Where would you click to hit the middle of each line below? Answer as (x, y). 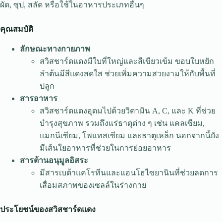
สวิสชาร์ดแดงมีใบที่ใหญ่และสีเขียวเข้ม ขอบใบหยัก (127, 61)
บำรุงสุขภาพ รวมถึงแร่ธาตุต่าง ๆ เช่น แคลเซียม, (122, 123)
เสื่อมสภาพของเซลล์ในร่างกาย (93, 185)
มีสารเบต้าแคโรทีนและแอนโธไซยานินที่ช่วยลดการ (129, 172)
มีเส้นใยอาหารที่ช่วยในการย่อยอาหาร (105, 148)
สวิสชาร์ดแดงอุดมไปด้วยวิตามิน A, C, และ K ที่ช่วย (128, 111)
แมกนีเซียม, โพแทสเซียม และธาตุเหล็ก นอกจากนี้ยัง (129, 135)
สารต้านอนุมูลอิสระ (54, 160)
